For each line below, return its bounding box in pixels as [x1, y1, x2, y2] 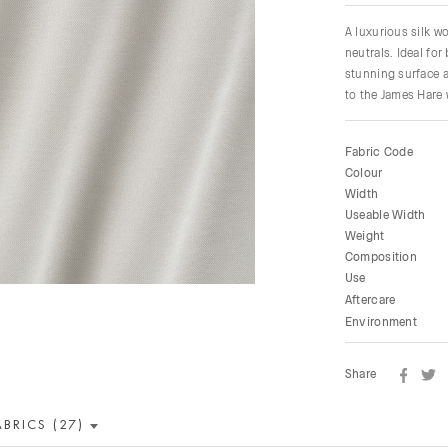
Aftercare [344, 292, 396, 307]
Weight [344, 228, 385, 243]
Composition [344, 249, 417, 264]
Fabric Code [344, 144, 413, 159]
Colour [344, 165, 383, 180]
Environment [344, 314, 417, 329]
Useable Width [344, 207, 426, 222]
